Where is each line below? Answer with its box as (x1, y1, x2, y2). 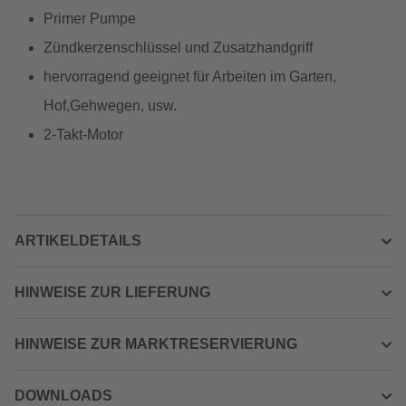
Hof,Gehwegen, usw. (43, 98, 177, 113)
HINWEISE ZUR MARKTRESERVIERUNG (14, 336, 297, 352)
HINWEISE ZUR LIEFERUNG (14, 285, 210, 300)
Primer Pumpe (43, 11, 136, 26)
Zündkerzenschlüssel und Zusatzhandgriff (43, 40, 313, 55)
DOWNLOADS (14, 388, 112, 403)
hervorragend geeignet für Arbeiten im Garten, (43, 69, 336, 84)
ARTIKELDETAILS (14, 233, 141, 248)
